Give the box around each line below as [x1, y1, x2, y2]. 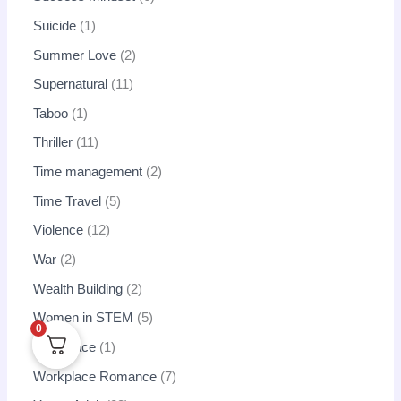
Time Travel [33, 193, 102, 209]
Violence [33, 223, 84, 238]
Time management [33, 165, 143, 180]
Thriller [33, 135, 73, 150]
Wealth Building [33, 281, 124, 296]
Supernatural [33, 77, 108, 92]
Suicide [33, 18, 77, 33]
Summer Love [33, 47, 117, 63]
